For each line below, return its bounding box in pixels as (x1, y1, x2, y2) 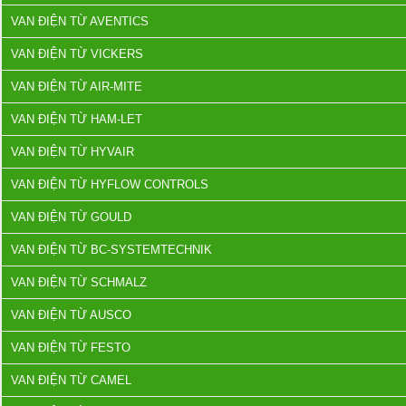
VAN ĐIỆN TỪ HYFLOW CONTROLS (11, 178, 208, 191)
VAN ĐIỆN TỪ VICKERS (11, 47, 143, 61)
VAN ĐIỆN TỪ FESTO (11, 341, 130, 354)
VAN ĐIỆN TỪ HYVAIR (11, 145, 134, 159)
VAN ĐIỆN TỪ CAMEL (11, 373, 131, 387)
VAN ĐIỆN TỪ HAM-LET (11, 112, 142, 126)
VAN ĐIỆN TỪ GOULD (11, 210, 131, 224)
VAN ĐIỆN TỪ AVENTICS (11, 14, 149, 28)
